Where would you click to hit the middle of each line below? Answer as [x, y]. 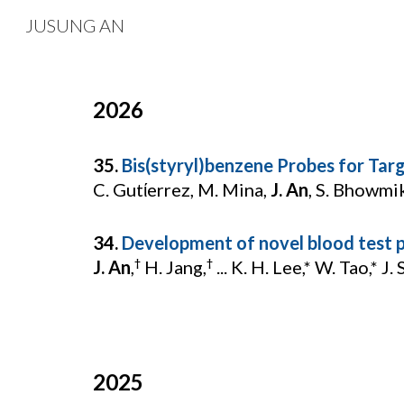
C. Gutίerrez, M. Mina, [181, 189]
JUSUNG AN [75, 25]
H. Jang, [173, 267]
